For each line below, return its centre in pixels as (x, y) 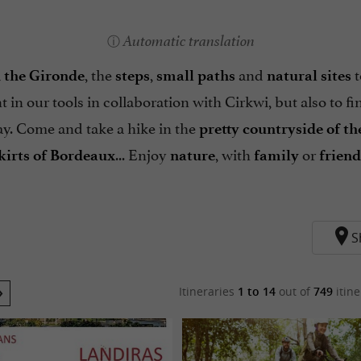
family (276, 155)
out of (295, 291)
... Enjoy (143, 153)
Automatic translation (189, 41)
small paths (196, 75)
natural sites (309, 75)
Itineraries (209, 291)
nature (193, 155)
